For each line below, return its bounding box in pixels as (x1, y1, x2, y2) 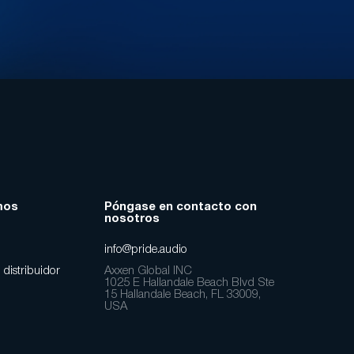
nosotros (104, 213, 160, 224)
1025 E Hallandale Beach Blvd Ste (104, 277, 274, 288)
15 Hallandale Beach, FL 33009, (104, 289, 261, 300)
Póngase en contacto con (104, 201, 257, 213)
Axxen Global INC (104, 265, 192, 277)
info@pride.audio (104, 244, 187, 255)
